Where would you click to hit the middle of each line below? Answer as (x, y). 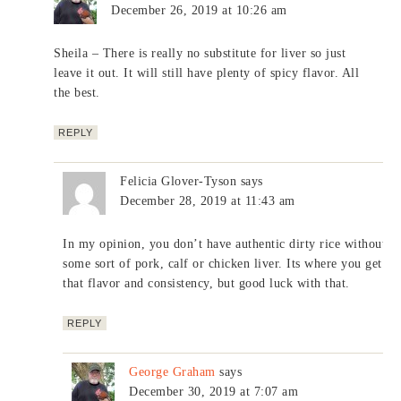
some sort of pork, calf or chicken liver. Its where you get (222, 263)
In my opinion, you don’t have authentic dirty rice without (225, 243)
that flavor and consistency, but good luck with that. (206, 283)
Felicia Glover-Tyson (179, 181)
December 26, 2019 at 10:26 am (199, 10)
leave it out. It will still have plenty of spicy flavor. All (207, 73)
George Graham (172, 371)
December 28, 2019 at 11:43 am (208, 200)
